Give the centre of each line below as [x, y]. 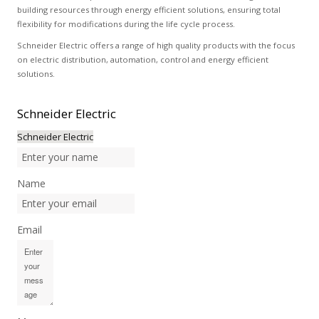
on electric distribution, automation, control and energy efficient [142, 59]
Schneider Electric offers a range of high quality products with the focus [156, 45]
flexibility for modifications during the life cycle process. [126, 24]
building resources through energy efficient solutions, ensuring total [148, 10]
